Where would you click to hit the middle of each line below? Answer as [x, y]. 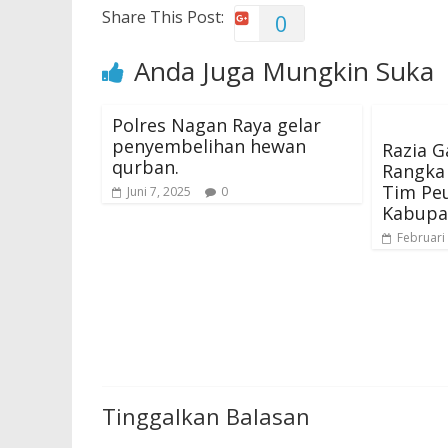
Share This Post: [163, 17]
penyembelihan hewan [209, 146]
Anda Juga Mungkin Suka [284, 71]
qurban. [145, 167]
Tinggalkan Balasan [206, 415]
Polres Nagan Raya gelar [216, 125]
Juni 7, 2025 [159, 191]
